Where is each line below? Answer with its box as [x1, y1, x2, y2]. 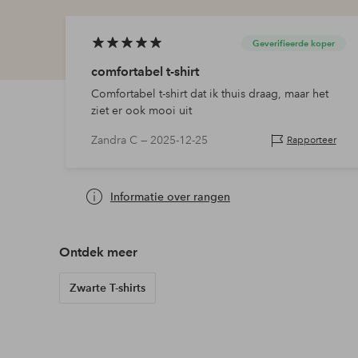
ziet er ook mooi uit [90, 103, 192, 118]
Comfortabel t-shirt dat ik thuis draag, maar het [90, 86, 328, 101]
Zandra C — [90, 133, 150, 148]
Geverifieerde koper [252, 38, 335, 50]
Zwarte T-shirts [69, 280, 145, 296]
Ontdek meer [58, 245, 137, 261]
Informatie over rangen [109, 189, 230, 204]
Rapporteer [286, 134, 336, 147]
